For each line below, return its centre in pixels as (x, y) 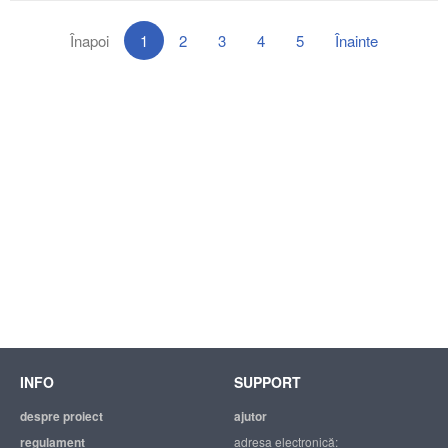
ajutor (250, 416)
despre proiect (61, 416)
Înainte (356, 41)
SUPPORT (267, 382)
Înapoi (89, 41)
